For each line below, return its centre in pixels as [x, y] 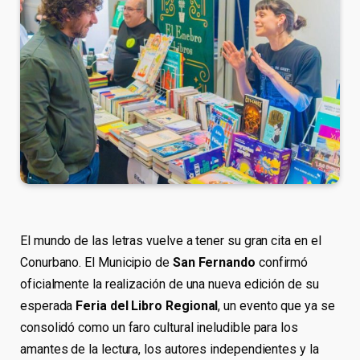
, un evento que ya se [276, 305]
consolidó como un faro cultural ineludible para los [159, 327]
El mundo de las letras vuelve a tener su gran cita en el [171, 240]
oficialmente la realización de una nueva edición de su [170, 284]
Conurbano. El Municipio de [96, 262]
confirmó [282, 262]
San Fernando [214, 262]
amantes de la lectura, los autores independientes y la [170, 349]
